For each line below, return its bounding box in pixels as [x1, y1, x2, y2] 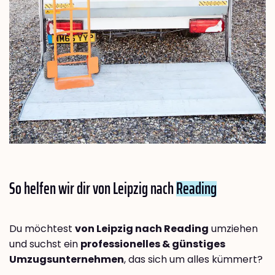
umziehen [209, 221, 258, 236]
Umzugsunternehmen [9, 252, 124, 266]
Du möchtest [9, 221, 75, 236]
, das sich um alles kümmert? [124, 252, 263, 266]
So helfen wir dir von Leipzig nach [9, 175, 176, 201]
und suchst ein [9, 236, 80, 251]
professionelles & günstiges [80, 236, 225, 251]
